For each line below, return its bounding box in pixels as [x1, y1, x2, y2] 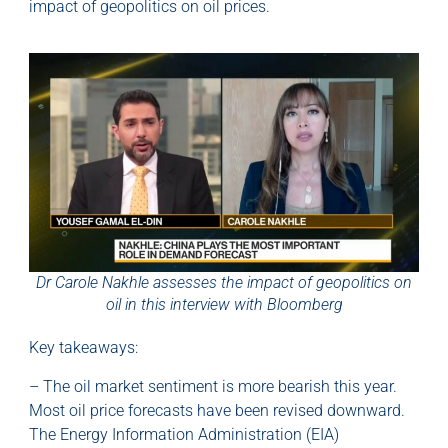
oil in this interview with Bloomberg [105, 295, 343, 315]
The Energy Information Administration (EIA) [29, 424, 339, 444]
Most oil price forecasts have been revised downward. [29, 400, 405, 420]
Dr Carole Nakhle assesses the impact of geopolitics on [36, 273, 412, 293]
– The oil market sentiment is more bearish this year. [29, 376, 397, 396]
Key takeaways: [29, 338, 138, 358]
